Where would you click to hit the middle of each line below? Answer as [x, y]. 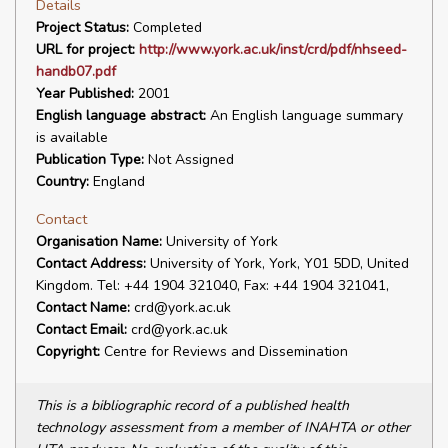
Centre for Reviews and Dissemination [224, 351]
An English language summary [304, 115]
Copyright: [68, 351]
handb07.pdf [76, 71]
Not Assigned [189, 159]
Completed [165, 27]
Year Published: [85, 93]
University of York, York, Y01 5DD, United [277, 263]
